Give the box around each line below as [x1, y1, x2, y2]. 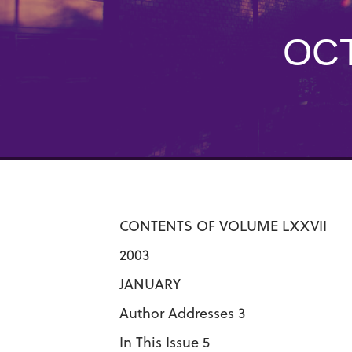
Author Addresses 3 [119, 303, 245, 323]
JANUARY [119, 274, 181, 294]
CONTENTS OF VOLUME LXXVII [119, 216, 327, 236]
